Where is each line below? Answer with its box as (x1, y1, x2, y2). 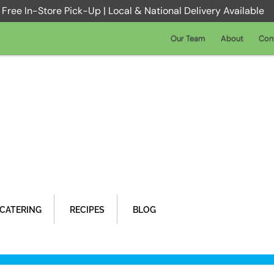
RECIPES (70, 205, 105, 215)
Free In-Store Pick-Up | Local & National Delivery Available (2, 4, 265, 17)
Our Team (171, 33, 206, 43)
